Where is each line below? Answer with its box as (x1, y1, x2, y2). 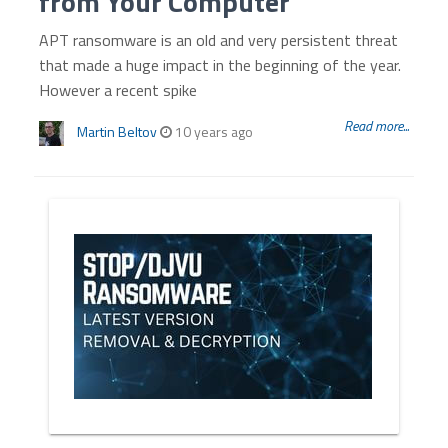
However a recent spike (39, 78, 198, 102)
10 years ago (172, 121, 254, 142)
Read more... (343, 115, 409, 136)
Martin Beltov (77, 121, 158, 142)
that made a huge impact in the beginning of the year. (39, 53, 402, 77)
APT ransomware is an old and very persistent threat (39, 28, 399, 52)
